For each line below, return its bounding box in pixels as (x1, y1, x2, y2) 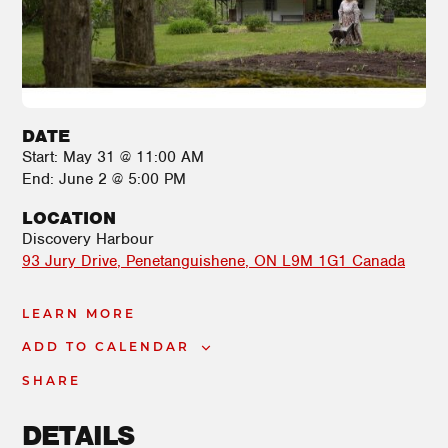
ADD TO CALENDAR (22, 341, 190, 354)
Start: (22, 146, 63, 167)
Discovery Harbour (22, 228, 154, 249)
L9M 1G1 (282, 250, 347, 271)
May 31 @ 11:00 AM (63, 146, 204, 167)
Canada (352, 250, 405, 271)
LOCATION (22, 206, 116, 229)
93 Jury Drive (22, 250, 117, 271)
